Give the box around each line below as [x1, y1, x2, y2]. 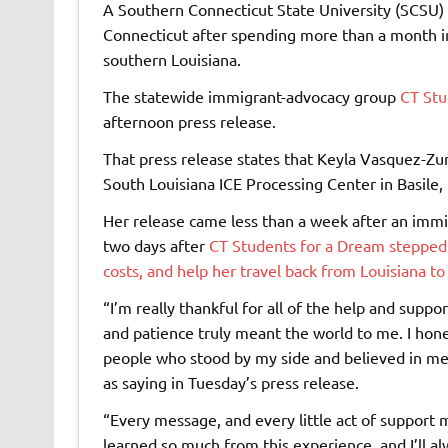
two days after [102, 234, 209, 255]
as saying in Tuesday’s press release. [102, 371, 359, 392]
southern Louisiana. [102, 48, 241, 69]
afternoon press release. [102, 110, 276, 131]
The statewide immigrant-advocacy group [102, 85, 400, 106]
